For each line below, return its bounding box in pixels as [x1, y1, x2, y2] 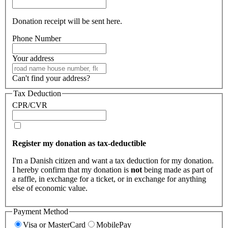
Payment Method [13, 207, 68, 216]
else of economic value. [12, 184, 88, 193]
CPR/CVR [12, 101, 47, 110]
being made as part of [142, 165, 213, 175]
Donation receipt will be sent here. [12, 16, 122, 25]
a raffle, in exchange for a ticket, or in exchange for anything [12, 175, 206, 184]
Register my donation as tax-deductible [12, 139, 146, 148]
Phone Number [12, 34, 61, 43]
